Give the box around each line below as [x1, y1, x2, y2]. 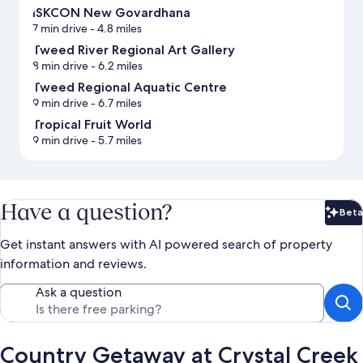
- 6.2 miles [88, 58, 143, 74]
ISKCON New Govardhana [32, 5, 190, 21]
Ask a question [36, 284, 122, 301]
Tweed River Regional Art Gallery [32, 42, 235, 58]
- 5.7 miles [88, 133, 142, 148]
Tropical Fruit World [32, 117, 152, 133]
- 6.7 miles [88, 96, 142, 111]
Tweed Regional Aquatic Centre [32, 79, 227, 96]
